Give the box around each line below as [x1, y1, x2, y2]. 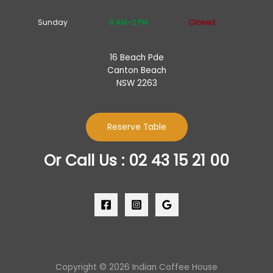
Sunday [37, 16, 68, 27]
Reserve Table [107, 121, 166, 133]
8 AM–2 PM [108, 16, 147, 27]
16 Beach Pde [109, 52, 164, 64]
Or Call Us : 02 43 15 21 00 [44, 150, 229, 172]
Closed [188, 16, 216, 27]
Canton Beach [107, 65, 166, 77]
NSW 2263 [116, 77, 157, 90]
